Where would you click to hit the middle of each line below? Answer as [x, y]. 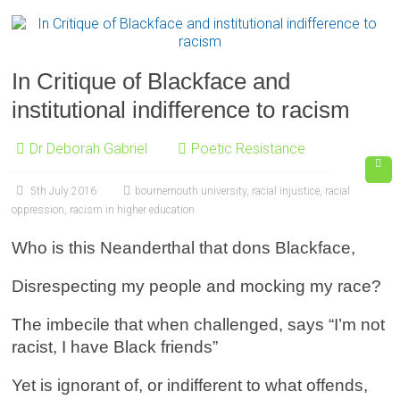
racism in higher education [133, 210]
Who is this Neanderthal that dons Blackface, [184, 248]
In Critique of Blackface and [151, 81]
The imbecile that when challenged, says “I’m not [199, 325]
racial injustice [286, 191]
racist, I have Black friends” [115, 347]
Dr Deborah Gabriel [89, 149]
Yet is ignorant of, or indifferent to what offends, [190, 385]
